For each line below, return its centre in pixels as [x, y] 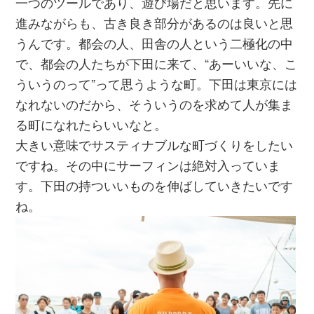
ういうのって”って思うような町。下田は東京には [157, 83]
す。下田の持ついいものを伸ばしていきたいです [155, 185]
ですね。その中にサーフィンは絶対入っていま [148, 164]
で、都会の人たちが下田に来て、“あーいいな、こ [157, 63]
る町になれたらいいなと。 [91, 124]
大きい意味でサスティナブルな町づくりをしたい [155, 144]
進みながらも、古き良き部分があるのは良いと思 [155, 22]
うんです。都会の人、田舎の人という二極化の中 [155, 42]
